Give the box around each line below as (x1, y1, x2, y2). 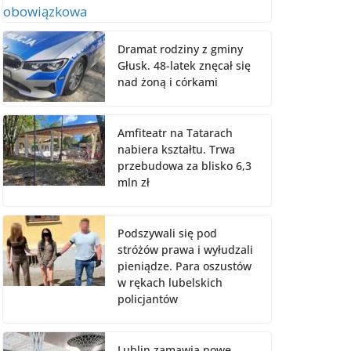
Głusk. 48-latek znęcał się (118, 57, 251, 73)
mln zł (118, 174, 150, 190)
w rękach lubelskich (118, 274, 223, 290)
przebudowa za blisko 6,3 (118, 157, 251, 173)
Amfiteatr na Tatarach (118, 125, 233, 140)
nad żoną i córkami (118, 74, 218, 89)
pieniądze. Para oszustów (118, 258, 251, 273)
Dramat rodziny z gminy (118, 41, 243, 56)
